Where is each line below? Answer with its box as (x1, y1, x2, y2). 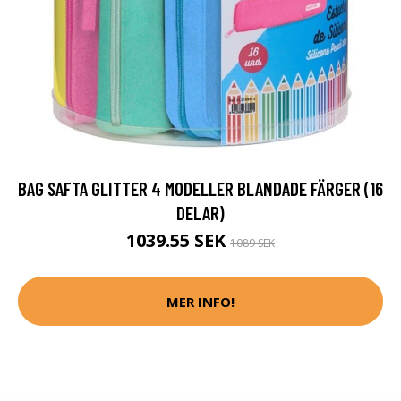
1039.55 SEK (126, 228, 230, 253)
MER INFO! (166, 292, 235, 311)
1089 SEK (230, 235, 275, 252)
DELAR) (176, 201, 225, 225)
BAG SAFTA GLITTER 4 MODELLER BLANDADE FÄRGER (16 (18, 177, 383, 200)
